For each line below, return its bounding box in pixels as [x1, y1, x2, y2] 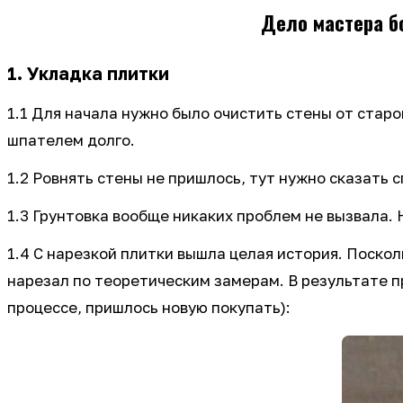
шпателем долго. [7, 130, 139, 149]
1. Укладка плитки [7, 62, 169, 84]
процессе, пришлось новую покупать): [7, 298, 291, 317]
